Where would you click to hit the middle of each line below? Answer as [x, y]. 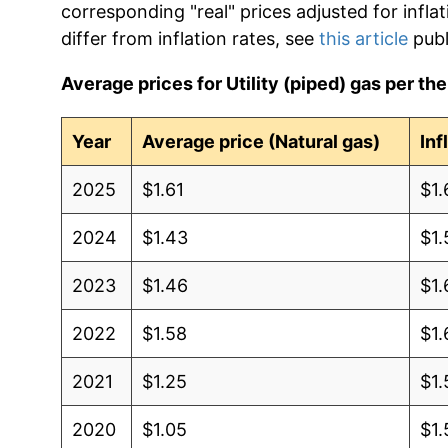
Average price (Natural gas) [261, 141]
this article [363, 38]
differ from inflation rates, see [189, 38]
